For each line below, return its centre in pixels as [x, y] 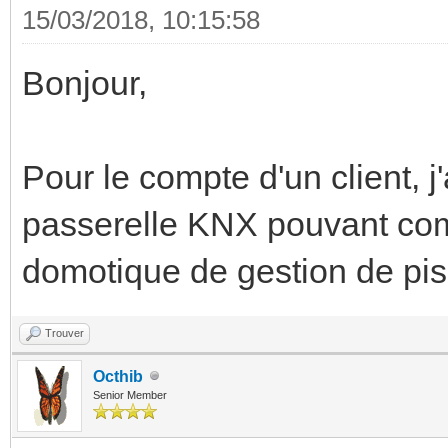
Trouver [64, 332]
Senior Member [130, 394]
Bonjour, [84, 82]
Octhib [118, 376]
